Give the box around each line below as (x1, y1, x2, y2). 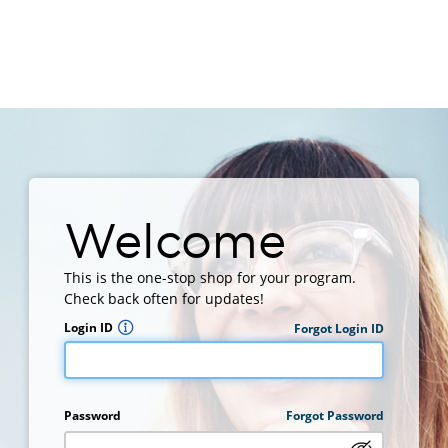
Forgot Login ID (294, 319, 384, 337)
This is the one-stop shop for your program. (64, 268, 356, 287)
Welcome (64, 214, 286, 266)
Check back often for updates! (64, 289, 264, 308)
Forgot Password (286, 407, 384, 425)
